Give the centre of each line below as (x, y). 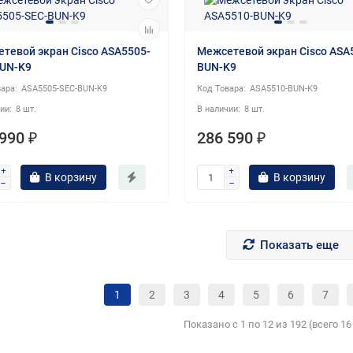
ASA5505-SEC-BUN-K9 (64, 89)
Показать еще (299, 245)
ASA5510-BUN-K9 (283, 89)
